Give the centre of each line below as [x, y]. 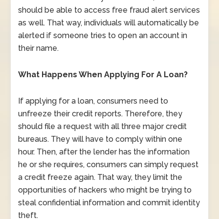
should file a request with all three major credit [103, 126]
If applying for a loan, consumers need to [93, 101]
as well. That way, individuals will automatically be [109, 23]
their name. [40, 48]
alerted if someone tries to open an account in [103, 35]
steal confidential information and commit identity [109, 203]
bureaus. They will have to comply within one [100, 139]
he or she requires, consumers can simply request [109, 164]
